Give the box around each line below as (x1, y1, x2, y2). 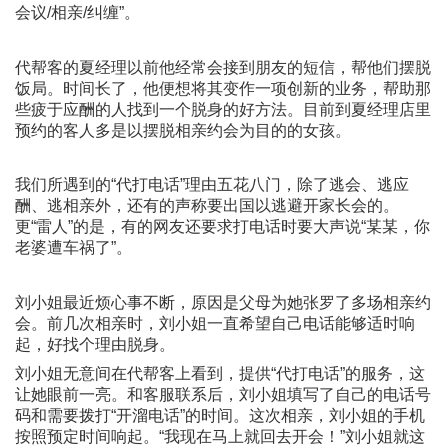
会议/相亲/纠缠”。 (14, 4, 140, 22)
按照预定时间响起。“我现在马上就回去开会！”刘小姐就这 (14, 427, 425, 445)
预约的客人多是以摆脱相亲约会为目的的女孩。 (14, 121, 351, 139)
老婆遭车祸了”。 (14, 239, 132, 257)
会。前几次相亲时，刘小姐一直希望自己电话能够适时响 (14, 314, 415, 332)
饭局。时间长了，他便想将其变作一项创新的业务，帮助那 (14, 79, 431, 97)
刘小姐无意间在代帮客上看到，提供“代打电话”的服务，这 (14, 364, 425, 382)
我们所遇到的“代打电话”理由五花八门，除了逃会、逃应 (14, 176, 409, 194)
